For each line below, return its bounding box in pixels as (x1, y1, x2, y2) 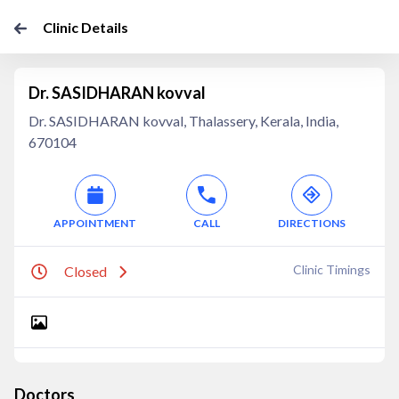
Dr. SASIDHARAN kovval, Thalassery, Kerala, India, (28, 112, 338, 129)
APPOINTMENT (53, 216, 137, 230)
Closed (64, 263, 107, 280)
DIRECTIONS (277, 216, 346, 230)
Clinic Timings (293, 262, 370, 277)
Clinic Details (43, 19, 128, 36)
